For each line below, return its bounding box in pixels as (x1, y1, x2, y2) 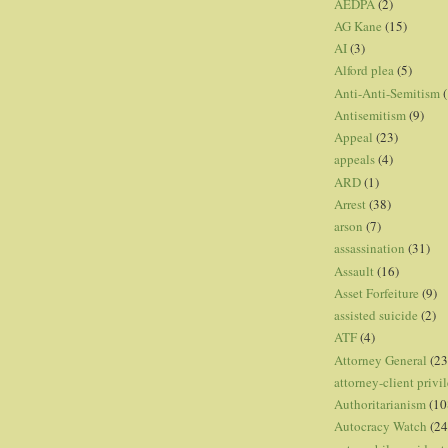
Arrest (334, 194, 366, 213)
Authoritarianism (334, 395, 426, 414)
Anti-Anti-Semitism (334, 83, 440, 102)
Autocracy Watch (334, 417, 427, 436)
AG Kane (334, 16, 382, 35)
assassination (334, 239, 405, 258)
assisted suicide (334, 306, 418, 325)
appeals (334, 150, 375, 169)
